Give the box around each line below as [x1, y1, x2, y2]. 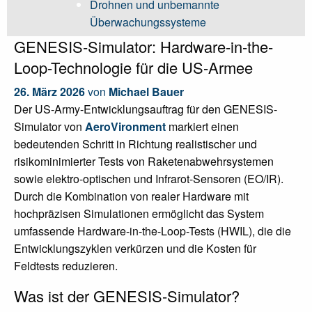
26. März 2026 [14, 84, 85, 100]
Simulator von [14, 118, 85, 134]
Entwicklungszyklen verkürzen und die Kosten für [14, 240, 256, 256]
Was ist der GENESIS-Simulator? [14, 285, 240, 306]
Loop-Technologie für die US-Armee [14, 56, 253, 78]
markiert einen [166, 118, 239, 134]
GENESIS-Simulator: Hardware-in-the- [14, 36, 273, 57]
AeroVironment [85, 118, 166, 134]
